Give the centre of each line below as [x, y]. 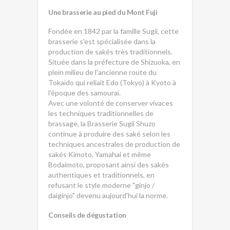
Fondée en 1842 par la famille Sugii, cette [113, 31]
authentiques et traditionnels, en [101, 175]
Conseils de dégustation [87, 215]
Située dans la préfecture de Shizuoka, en [114, 62]
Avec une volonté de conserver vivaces [111, 103]
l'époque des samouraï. [84, 93]
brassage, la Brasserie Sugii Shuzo [102, 123]
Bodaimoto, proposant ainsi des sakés [109, 165]
